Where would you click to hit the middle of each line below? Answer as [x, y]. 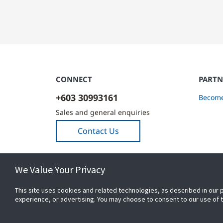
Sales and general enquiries [103, 112]
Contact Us [98, 131]
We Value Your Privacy [60, 169]
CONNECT [74, 79]
